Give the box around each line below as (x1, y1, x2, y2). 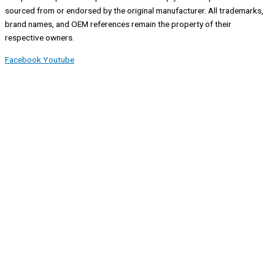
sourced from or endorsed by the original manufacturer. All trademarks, (5, 6, 263, 16)
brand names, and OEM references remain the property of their (5, 19, 231, 29)
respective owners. (5, 33, 74, 43)
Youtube (43, 55, 74, 64)
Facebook (5, 55, 41, 64)
